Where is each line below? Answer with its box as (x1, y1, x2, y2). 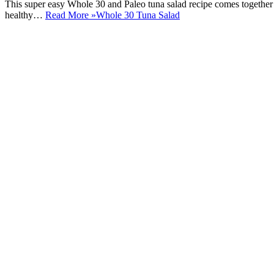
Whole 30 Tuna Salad (96, 10, 180, 21)
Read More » (45, 10, 96, 21)
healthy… (5, 10, 45, 21)
